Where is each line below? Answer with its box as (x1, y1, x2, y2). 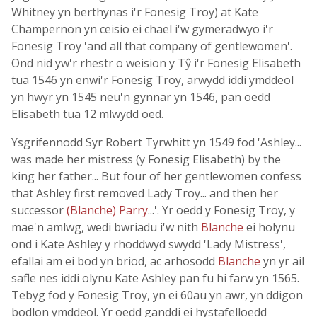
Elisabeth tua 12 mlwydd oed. (11, 106, 163, 122)
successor (11, 202, 67, 218)
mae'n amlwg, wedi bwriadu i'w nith (11, 219, 201, 235)
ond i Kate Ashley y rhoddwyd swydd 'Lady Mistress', (11, 236, 286, 252)
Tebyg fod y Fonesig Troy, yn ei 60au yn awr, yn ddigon (11, 287, 303, 303)
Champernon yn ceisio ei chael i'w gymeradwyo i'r (11, 21, 273, 37)
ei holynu (243, 219, 295, 235)
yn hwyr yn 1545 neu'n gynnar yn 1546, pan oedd (11, 89, 270, 105)
